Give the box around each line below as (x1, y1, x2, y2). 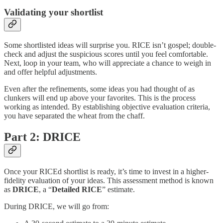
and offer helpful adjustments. (4, 67, 97, 76)
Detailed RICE (52, 185, 102, 194)
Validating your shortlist (4, 7, 103, 18)
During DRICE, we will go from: (4, 202, 109, 211)
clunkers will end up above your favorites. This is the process (4, 93, 196, 102)
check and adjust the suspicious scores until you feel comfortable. (4, 49, 208, 58)
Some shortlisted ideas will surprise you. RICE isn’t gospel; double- (4, 40, 216, 49)
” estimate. (102, 185, 135, 194)
